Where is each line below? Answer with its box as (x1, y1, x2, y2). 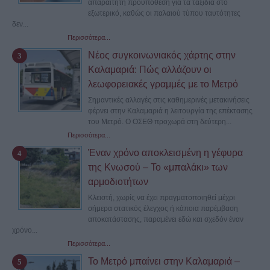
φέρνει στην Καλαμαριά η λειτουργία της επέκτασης (88, 107, 253, 116)
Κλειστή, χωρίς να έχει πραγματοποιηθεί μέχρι (88, 193, 235, 202)
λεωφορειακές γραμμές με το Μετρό (88, 79, 238, 90)
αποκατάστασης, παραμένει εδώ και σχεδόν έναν (88, 215, 243, 224)
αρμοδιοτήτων (88, 177, 148, 187)
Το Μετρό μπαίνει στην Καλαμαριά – (88, 256, 240, 267)
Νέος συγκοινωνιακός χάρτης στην (88, 50, 236, 61)
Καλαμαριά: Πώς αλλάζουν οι (88, 64, 212, 75)
